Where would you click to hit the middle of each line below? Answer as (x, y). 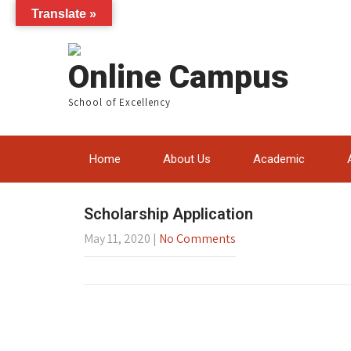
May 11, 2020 (117, 239)
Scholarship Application (168, 214)
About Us (187, 159)
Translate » (64, 14)
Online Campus (178, 77)
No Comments (197, 239)
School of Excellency (119, 102)
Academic (279, 159)
